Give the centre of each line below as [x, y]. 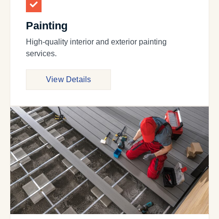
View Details [69, 80]
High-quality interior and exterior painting [96, 42]
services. [41, 54]
